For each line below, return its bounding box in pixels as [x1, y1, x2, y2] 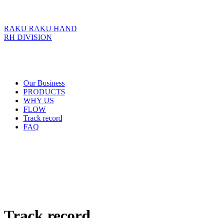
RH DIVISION [4, 33, 52, 41]
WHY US [23, 96, 54, 105]
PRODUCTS [23, 88, 65, 96]
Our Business [23, 79, 65, 87]
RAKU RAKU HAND [4, 24, 77, 33]
